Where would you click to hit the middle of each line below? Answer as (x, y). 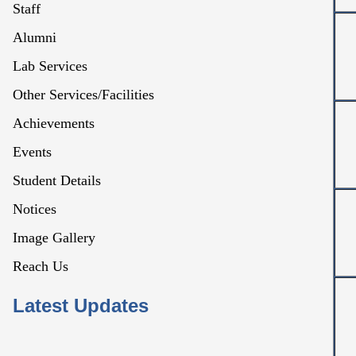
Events (32, 152)
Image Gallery (54, 238)
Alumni (35, 37)
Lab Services (50, 66)
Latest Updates (81, 306)
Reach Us (41, 266)
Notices (35, 209)
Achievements (54, 123)
